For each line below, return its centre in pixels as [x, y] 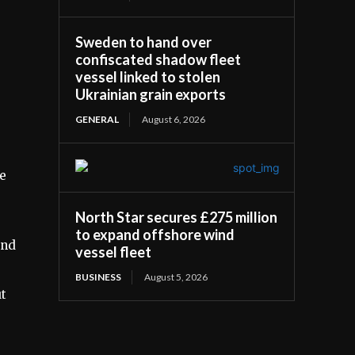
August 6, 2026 [174, 119]
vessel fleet [114, 252]
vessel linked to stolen [148, 76]
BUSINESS [99, 277]
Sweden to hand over [144, 42]
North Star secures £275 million [177, 217]
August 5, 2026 [176, 277]
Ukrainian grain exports [151, 94]
